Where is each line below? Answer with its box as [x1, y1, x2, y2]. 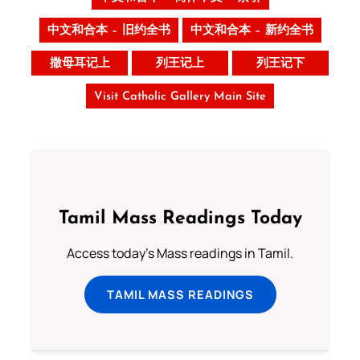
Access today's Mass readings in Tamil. [67, 244, 293, 263]
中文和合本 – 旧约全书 [47, 24, 170, 37]
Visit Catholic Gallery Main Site [94, 90, 266, 103]
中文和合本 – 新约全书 [190, 24, 313, 37]
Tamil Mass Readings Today [58, 210, 302, 229]
